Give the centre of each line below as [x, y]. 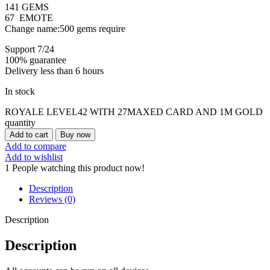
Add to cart [29, 135]
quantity [20, 123]
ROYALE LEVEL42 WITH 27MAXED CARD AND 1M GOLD [134, 112]
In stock [20, 92]
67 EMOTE [29, 18]
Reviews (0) [52, 199]
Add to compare [36, 146]
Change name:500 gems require [65, 29]
